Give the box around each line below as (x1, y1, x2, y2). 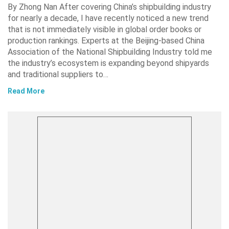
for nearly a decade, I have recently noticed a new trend (8, 13, 209, 23)
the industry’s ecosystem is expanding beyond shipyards (8, 58, 209, 68)
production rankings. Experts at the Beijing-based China (8, 35, 204, 45)
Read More (8, 86, 44, 95)
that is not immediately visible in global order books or (8, 24, 201, 34)
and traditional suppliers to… (8, 69, 108, 79)
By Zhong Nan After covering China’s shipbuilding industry (8, 2, 211, 12)
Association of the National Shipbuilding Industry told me (8, 47, 212, 57)
